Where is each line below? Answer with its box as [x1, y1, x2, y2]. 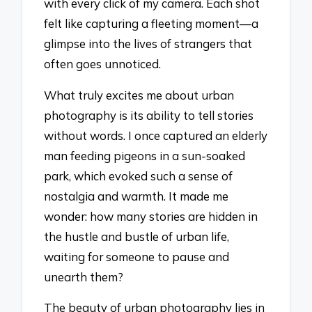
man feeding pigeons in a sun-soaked [44, 148, 246, 163]
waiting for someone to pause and [44, 249, 230, 264]
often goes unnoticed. [44, 56, 162, 71]
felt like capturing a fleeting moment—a [44, 15, 259, 31]
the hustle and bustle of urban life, [44, 228, 230, 244]
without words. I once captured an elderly [44, 127, 268, 143]
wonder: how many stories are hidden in [44, 208, 258, 224]
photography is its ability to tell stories [44, 107, 254, 123]
